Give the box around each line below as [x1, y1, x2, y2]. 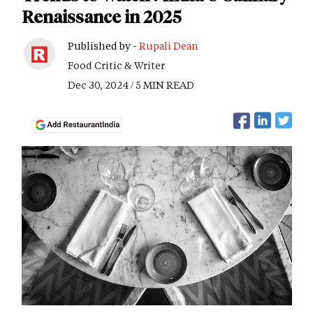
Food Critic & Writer [68, 59, 165, 72]
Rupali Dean [139, 39, 198, 52]
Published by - [68, 39, 139, 52]
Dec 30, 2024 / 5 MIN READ [68, 78, 194, 92]
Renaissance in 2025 [22, 7, 181, 27]
